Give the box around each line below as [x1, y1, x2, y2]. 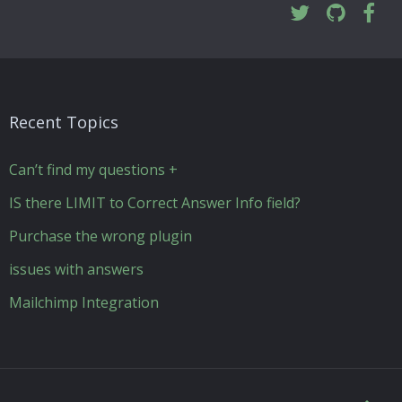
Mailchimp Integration [8, 293, 159, 312]
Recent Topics [8, 111, 118, 133]
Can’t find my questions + [8, 160, 178, 179]
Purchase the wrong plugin [8, 226, 192, 246]
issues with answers [8, 259, 144, 279]
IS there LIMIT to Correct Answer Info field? [8, 193, 301, 213]
